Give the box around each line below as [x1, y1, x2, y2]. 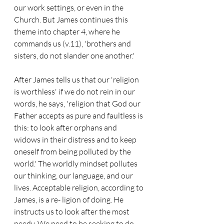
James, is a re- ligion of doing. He [14, 194, 125, 204]
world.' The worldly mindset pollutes [14, 158, 139, 168]
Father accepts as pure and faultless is [14, 110, 144, 120]
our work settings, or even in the [14, 2, 125, 12]
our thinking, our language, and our [14, 170, 134, 180]
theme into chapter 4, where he [14, 26, 121, 36]
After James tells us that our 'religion [14, 74, 140, 84]
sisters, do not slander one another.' [14, 50, 134, 60]
